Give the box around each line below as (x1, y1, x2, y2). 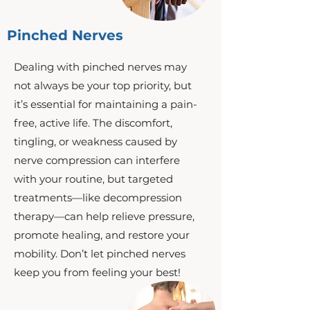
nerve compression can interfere (14, 154, 180, 167)
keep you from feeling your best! (14, 266, 181, 279)
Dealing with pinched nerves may (14, 60, 187, 73)
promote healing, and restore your (14, 228, 190, 241)
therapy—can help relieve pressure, (14, 210, 194, 223)
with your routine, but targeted (14, 172, 173, 185)
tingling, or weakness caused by (14, 135, 177, 148)
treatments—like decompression (14, 191, 182, 204)
